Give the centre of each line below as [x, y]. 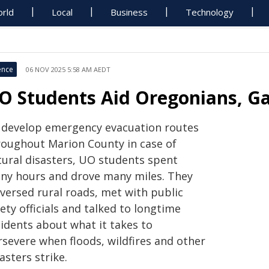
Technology [210, 12]
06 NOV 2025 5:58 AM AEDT [68, 69]
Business [129, 12]
